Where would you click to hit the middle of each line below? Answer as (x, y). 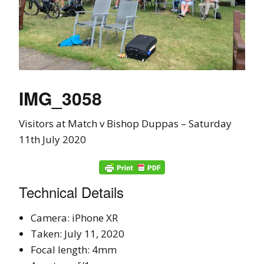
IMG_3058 (60, 98)
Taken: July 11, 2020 (77, 233)
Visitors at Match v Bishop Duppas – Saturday (125, 123)
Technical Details (71, 192)
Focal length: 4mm (74, 249)
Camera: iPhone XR (74, 217)
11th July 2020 (52, 139)
